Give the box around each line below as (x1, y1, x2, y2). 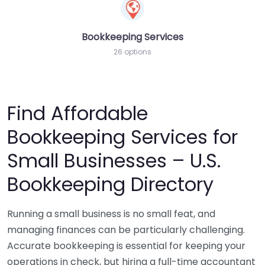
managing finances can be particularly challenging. (7, 222, 245, 237)
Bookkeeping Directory (7, 170, 214, 198)
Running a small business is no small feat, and (7, 206, 215, 221)
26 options (114, 46, 151, 57)
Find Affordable (7, 99, 148, 127)
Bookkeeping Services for (7, 123, 238, 150)
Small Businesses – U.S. (7, 147, 221, 174)
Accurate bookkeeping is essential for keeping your (7, 238, 245, 253)
